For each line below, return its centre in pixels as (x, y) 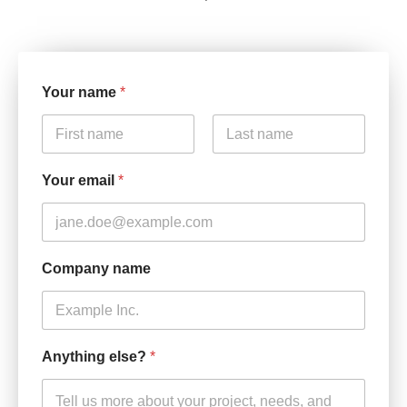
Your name (81, 93)
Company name (96, 269)
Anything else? (96, 357)
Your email (80, 181)
